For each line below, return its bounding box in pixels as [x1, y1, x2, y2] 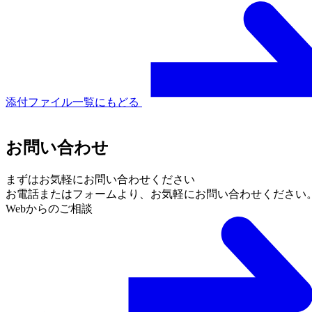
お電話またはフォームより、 [6, 187, 150, 200]
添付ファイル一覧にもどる [6, 95, 139, 108]
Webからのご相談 [6, 202, 93, 214]
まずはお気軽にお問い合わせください [6, 173, 195, 185]
